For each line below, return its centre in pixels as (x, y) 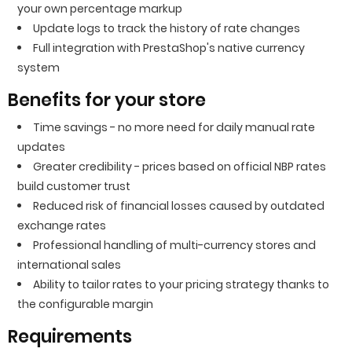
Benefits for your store (107, 100)
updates (41, 147)
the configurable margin (85, 304)
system (38, 68)
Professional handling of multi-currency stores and (174, 245)
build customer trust (74, 186)
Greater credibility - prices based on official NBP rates (180, 167)
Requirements (70, 337)
